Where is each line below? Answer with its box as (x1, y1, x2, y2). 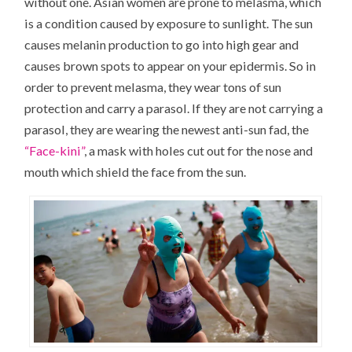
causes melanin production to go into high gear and (24, 36, 299, 52)
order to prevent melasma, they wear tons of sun (24, 79, 282, 94)
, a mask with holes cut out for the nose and (84, 142, 313, 158)
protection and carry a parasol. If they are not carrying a (24, 100, 324, 115)
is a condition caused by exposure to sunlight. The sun (24, 15, 313, 31)
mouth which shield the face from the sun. (24, 163, 247, 179)
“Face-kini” (24, 142, 85, 158)
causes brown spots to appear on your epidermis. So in (24, 57, 317, 73)
